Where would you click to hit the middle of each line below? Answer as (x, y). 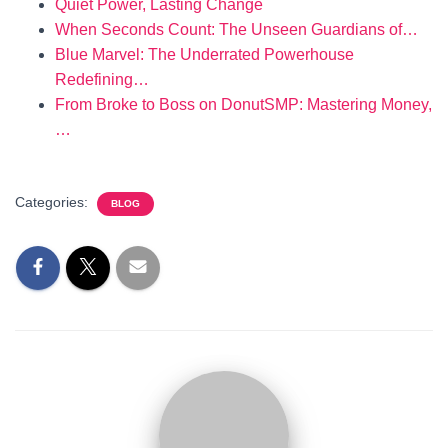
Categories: (53, 202)
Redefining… (102, 79)
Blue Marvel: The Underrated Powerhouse (204, 54)
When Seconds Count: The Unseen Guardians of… (236, 29)
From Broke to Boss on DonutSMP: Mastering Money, (243, 104)
